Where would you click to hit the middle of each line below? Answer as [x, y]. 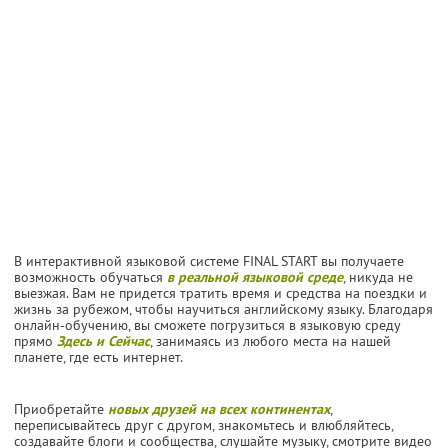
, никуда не [378, 276]
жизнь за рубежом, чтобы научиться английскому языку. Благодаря [223, 308]
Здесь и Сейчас [103, 340]
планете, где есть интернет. [98, 356]
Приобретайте [61, 408]
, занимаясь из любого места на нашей [270, 340]
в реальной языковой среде [255, 276]
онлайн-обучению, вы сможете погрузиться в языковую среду [207, 324]
